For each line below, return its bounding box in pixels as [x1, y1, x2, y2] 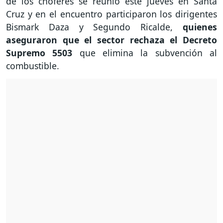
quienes [183, 21, 217, 33]
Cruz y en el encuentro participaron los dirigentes [6, 8, 217, 20]
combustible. [6, 60, 59, 72]
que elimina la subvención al [72, 47, 218, 59]
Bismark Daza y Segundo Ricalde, [6, 21, 183, 33]
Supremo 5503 [6, 47, 73, 59]
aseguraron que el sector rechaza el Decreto [6, 34, 217, 46]
